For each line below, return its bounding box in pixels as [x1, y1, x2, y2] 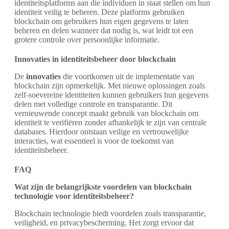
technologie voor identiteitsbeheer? [14, 191, 134, 200]
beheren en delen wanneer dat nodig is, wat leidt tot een [14, 26, 193, 35]
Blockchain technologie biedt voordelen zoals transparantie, [14, 209, 206, 218]
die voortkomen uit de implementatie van [61, 72, 194, 81]
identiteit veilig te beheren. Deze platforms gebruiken [14, 7, 185, 16]
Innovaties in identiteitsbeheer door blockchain [14, 54, 176, 63]
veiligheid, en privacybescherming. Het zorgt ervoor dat [14, 218, 194, 227]
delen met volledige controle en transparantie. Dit [14, 99, 172, 108]
